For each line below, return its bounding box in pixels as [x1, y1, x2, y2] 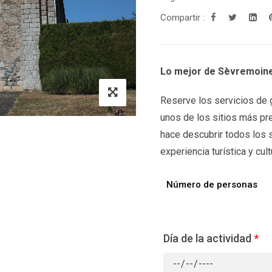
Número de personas [166, 179, 257, 190]
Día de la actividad [163, 232, 251, 245]
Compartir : [160, 12, 205, 23]
